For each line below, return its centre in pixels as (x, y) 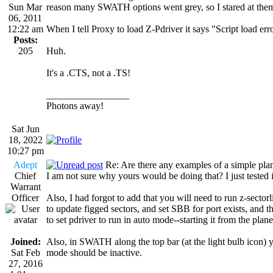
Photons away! (75, 105)
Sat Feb (25, 252)
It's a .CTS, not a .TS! (88, 73)
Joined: (25, 241)
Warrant (25, 186)
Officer (25, 197)
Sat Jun (25, 129)
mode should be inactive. (94, 252)
